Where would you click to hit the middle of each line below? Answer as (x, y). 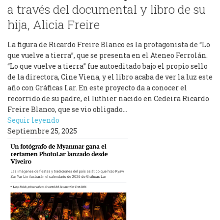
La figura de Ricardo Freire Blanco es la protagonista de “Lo (109, 44)
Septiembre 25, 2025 (42, 131)
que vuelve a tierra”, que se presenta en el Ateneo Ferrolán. (108, 55)
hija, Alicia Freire (54, 25)
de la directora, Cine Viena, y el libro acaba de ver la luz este (110, 77)
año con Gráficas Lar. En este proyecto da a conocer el (97, 88)
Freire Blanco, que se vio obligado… (67, 109)
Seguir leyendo (33, 120)
